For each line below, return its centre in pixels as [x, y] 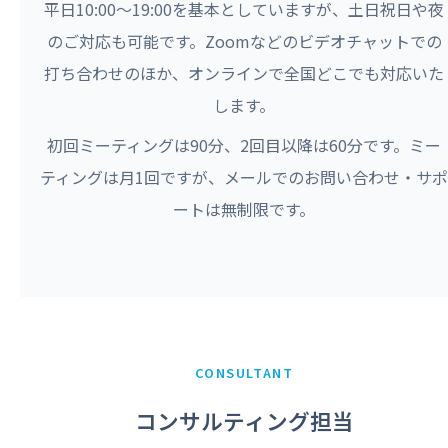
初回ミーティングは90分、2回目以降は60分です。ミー [244, 145]
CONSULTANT [244, 373]
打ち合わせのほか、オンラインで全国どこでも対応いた [244, 73]
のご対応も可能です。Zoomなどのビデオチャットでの [244, 41]
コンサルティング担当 [244, 421]
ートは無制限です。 [244, 209]
